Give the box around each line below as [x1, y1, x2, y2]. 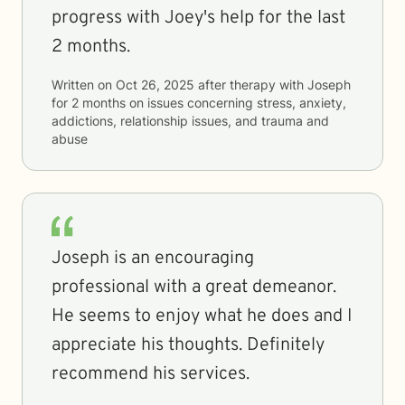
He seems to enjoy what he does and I [52, 305, 352, 328]
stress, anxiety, [257, 95, 346, 110]
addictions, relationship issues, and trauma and [52, 113, 329, 128]
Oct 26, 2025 [116, 77, 194, 92]
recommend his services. [52, 363, 250, 386]
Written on [52, 77, 116, 92]
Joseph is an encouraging [52, 247, 254, 270]
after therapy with [194, 77, 307, 92]
